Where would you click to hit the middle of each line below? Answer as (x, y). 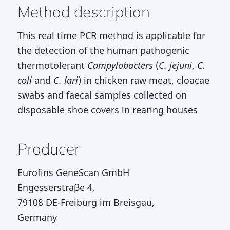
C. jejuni (175, 65)
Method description (83, 12)
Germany (37, 217)
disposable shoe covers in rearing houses (107, 110)
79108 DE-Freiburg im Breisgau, (86, 203)
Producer (48, 149)
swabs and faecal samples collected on (102, 95)
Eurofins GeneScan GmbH (73, 173)
